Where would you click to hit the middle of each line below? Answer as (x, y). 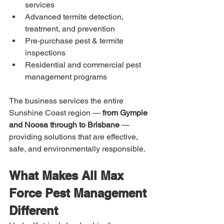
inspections (45, 53)
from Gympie (126, 113)
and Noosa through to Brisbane (64, 125)
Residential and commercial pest (84, 65)
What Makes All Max (68, 175)
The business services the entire (67, 101)
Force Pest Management (79, 193)
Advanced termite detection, (75, 17)
